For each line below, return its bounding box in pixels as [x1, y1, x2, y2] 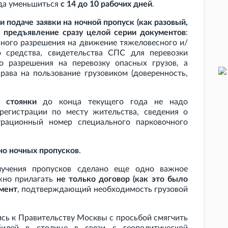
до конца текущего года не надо [36, 98, 188, 106]
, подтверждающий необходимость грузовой [17, 185, 188, 194]
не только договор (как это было [56, 175, 188, 184]
